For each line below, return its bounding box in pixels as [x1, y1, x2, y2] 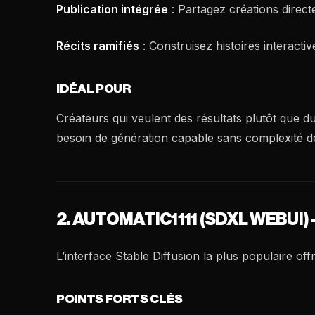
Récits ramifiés [56, 39, 139, 53]
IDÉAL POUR [56, 83, 131, 95]
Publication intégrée [56, 2, 168, 16]
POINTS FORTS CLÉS [56, 293, 184, 305]
